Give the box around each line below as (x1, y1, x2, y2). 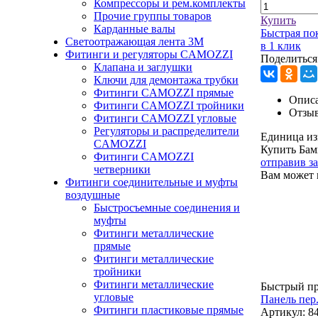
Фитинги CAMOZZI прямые (94, 87, 234, 99)
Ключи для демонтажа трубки (94, 74, 238, 86)
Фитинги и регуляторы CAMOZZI (65, 48, 233, 60)
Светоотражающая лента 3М (65, 35, 204, 48)
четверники (94, 163, 150, 175)
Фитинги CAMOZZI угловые (94, 112, 236, 124)
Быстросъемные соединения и (94, 202, 240, 214)
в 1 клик (261, 40, 301, 53)
